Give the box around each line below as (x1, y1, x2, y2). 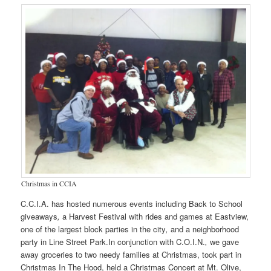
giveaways (21, 211, 58, 223)
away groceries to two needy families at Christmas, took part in (21, 249, 242, 261)
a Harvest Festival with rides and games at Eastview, (60, 211, 249, 223)
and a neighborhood (168, 223, 240, 235)
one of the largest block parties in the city (21, 223, 166, 235)
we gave (210, 236, 240, 248)
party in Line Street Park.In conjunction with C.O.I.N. (21, 236, 206, 248)
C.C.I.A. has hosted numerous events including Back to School (21, 198, 243, 210)
